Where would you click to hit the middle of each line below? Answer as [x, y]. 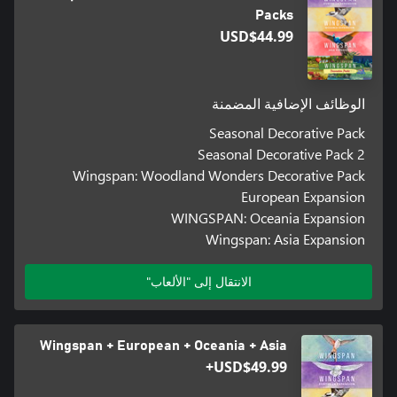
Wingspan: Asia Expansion [286, 238]
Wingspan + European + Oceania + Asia [163, 345]
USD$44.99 [257, 36]
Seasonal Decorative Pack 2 [282, 153]
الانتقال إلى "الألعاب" [198, 281]
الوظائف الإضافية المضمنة [289, 104]
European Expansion [304, 196]
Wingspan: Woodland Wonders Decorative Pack [219, 175]
